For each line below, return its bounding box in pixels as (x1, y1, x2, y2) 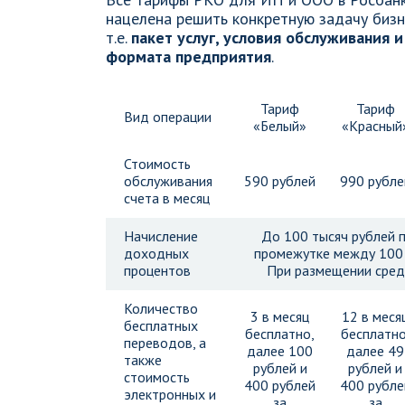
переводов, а (124, 334, 206, 352)
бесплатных (124, 316, 198, 334)
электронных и (124, 385, 216, 403)
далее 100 (247, 342, 313, 360)
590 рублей (244, 172, 316, 190)
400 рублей (244, 376, 316, 394)
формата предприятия (106, 46, 271, 67)
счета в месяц (124, 189, 210, 207)
